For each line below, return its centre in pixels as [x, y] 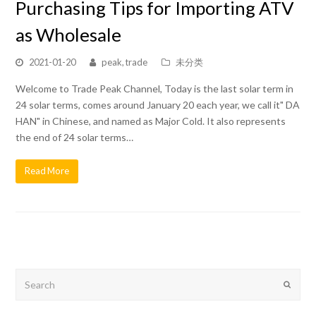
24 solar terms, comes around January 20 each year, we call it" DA [158, 105]
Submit [302, 284]
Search [30, 276]
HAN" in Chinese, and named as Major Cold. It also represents [151, 121]
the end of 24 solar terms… [75, 138]
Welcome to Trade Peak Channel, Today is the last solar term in [155, 89]
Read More [47, 171]
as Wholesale [69, 35]
